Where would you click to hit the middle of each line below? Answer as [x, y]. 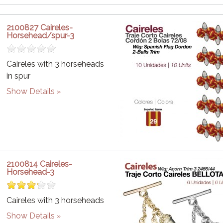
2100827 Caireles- [40, 28]
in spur [19, 76]
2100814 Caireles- [40, 164]
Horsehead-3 [31, 172]
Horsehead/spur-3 [41, 36]
